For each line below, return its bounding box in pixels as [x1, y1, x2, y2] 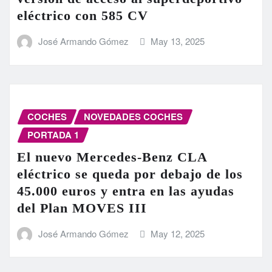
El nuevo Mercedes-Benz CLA [17, 149, 207, 165]
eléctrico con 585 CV [17, 8, 148, 24]
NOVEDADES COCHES [84, 109, 183, 123]
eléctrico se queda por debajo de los [17, 166, 243, 182]
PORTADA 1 [27, 127, 79, 141]
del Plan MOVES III [17, 200, 147, 216]
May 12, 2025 [151, 226, 205, 240]
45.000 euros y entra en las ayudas [17, 183, 234, 199]
